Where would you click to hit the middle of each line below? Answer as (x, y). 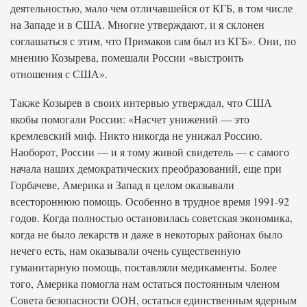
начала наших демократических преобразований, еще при (146, 168)
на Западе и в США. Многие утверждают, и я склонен (137, 24)
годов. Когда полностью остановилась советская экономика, (151, 218)
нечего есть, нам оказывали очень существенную (125, 250)
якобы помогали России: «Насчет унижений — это (130, 119)
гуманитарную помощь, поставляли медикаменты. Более (144, 267)
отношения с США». (59, 74)
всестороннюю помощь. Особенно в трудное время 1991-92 (150, 201)
